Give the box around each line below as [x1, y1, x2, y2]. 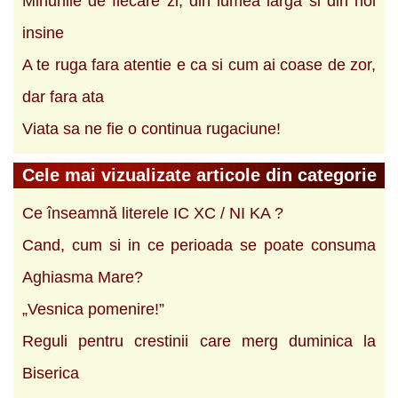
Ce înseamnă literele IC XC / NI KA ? [22, 203, 283, 222]
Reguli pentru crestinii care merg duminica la [22, 331, 376, 350]
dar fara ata [22, 87, 104, 106]
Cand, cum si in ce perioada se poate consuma [22, 235, 376, 254]
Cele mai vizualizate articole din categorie [22, 164, 377, 185]
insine [22, 23, 64, 42]
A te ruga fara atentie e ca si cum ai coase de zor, [22, 55, 376, 74]
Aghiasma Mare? [22, 267, 143, 286]
